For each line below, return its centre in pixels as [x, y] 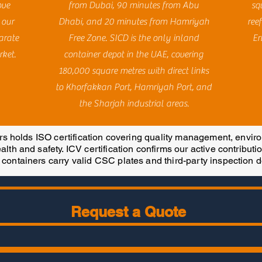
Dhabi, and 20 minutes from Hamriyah [134, 22]
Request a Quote [128, 212]
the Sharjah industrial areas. [134, 104]
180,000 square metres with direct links [134, 71]
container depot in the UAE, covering [134, 54]
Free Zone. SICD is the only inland [134, 38]
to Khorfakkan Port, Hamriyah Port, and [134, 87]
